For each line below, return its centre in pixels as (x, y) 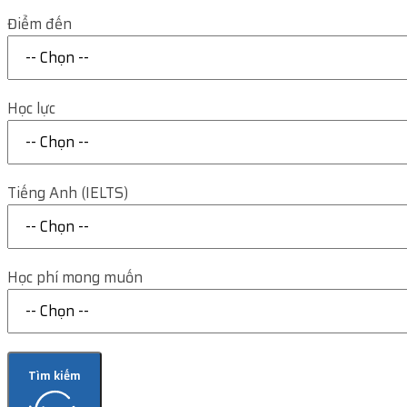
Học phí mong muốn (75, 277)
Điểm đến (40, 24)
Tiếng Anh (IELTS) (68, 193)
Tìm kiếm (54, 376)
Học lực (31, 108)
